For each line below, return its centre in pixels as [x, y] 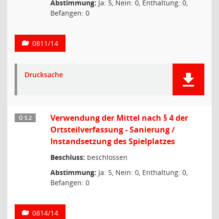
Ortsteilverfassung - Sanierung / [113, 130]
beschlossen [106, 157]
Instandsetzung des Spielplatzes [113, 141]
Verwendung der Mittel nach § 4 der [119, 118]
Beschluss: [68, 157]
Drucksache [44, 75]
